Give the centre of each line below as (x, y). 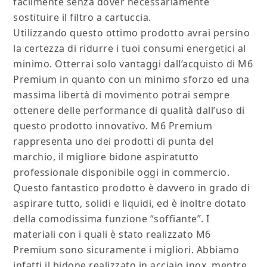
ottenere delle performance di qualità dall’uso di (129, 111)
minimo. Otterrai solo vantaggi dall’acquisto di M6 (133, 64)
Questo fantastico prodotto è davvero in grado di (132, 188)
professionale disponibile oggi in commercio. (122, 173)
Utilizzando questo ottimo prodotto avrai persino (132, 33)
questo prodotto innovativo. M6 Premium (113, 126)
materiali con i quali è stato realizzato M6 (112, 235)
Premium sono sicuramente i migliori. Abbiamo (126, 250)
